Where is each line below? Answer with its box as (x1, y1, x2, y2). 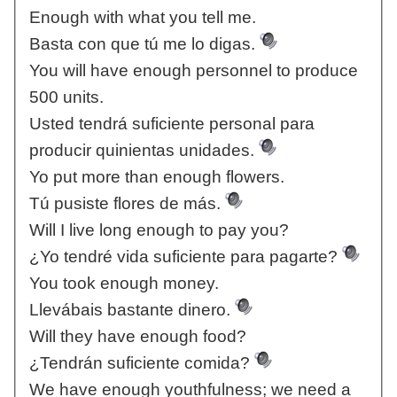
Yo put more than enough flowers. (28, 167, 284, 187)
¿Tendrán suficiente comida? (28, 354, 254, 373)
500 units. (28, 88, 104, 107)
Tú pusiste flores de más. (28, 194, 225, 214)
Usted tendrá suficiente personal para (28, 114, 315, 134)
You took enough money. (28, 274, 219, 293)
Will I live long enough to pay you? (28, 221, 289, 240)
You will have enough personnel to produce (28, 61, 358, 81)
